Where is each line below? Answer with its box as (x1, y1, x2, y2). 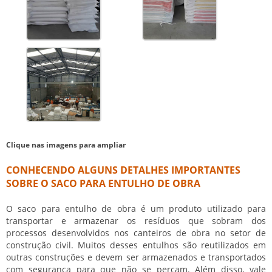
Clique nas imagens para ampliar (6, 139, 126, 150)
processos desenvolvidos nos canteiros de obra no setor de (6, 226, 266, 239)
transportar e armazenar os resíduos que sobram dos (6, 214, 266, 226)
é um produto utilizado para (135, 202, 267, 214)
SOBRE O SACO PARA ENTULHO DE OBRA (6, 176, 200, 190)
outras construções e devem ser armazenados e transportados (6, 251, 266, 263)
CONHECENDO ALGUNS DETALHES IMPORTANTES (6, 163, 240, 177)
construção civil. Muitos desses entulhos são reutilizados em (6, 239, 266, 251)
